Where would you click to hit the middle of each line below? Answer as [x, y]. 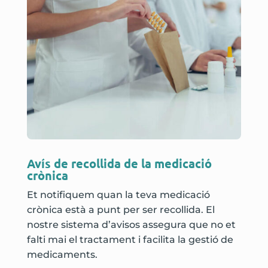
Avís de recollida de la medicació [119, 163]
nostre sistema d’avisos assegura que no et [131, 224]
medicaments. [62, 254]
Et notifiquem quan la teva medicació [118, 194]
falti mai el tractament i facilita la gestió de [130, 239]
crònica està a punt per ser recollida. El [121, 209]
